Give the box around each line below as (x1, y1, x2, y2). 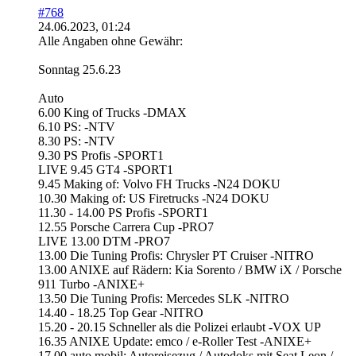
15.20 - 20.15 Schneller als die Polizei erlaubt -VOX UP (38, 320, 321, 335)
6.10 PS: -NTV (38, 120, 115, 134)
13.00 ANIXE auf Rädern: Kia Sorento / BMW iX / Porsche (38, 263, 342, 277)
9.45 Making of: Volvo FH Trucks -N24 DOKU (38, 177, 281, 192)
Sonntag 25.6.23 (38, 63, 121, 77)
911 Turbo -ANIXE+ (38, 277, 145, 292)
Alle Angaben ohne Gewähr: (38, 34, 183, 48)
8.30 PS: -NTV (38, 134, 115, 149)
